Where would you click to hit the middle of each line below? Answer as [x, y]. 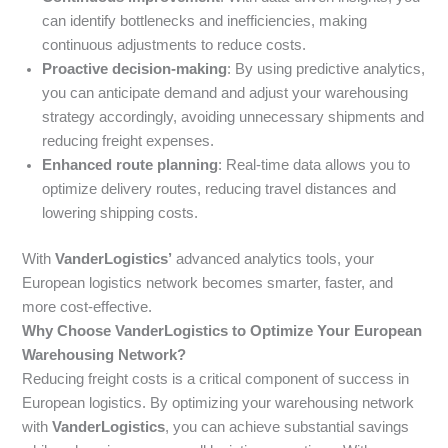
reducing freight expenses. [128, 140]
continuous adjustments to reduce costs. [174, 44]
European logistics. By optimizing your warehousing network [218, 402]
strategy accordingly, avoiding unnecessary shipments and [233, 116]
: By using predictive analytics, [326, 68]
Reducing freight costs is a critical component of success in [216, 378]
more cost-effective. [87, 306]
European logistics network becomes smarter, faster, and [208, 282]
